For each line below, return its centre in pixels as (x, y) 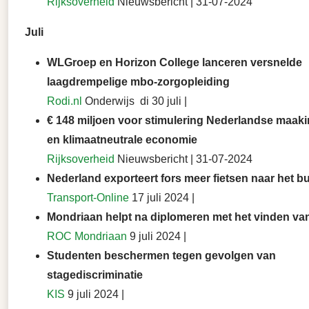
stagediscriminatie (95, 275)
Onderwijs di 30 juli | (134, 101)
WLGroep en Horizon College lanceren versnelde (175, 63)
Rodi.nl (64, 101)
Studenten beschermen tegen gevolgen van (161, 256)
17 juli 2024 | (162, 198)
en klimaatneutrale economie (122, 140)
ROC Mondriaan (87, 237)
